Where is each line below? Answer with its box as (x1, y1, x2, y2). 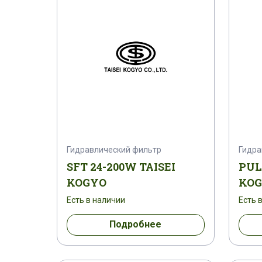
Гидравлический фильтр (67, 144, 161, 154)
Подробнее (109, 219, 162, 230)
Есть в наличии (67, 195, 125, 205)
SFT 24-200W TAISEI (67, 159, 175, 174)
